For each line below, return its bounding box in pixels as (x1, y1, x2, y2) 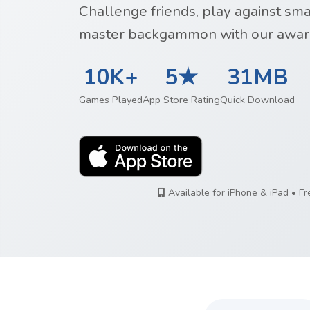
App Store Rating (143, 93, 220, 107)
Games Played (79, 93, 143, 107)
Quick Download (220, 93, 295, 107)
